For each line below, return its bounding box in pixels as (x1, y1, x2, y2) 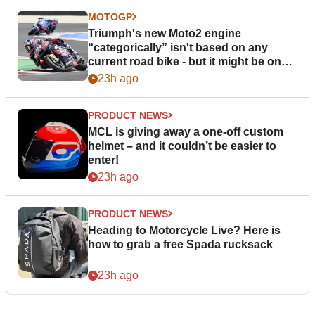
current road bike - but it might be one (88, 55, 288, 67)
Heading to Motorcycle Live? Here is (88, 224, 281, 236)
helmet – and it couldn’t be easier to (88, 139, 276, 152)
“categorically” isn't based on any (88, 41, 268, 53)
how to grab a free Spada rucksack (88, 238, 273, 250)
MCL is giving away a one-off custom (88, 125, 283, 138)
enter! (88, 153, 119, 166)
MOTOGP (88, 11, 132, 22)
